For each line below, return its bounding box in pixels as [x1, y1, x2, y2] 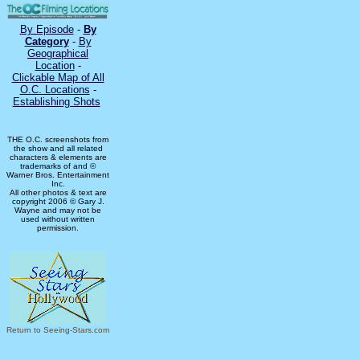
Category [24, 35, 69, 48]
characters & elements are [9, 153, 107, 162]
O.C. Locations [19, 84, 90, 96]
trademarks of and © [20, 162, 96, 171]
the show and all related [13, 144, 103, 153]
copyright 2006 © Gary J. [11, 197, 104, 207]
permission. [37, 223, 79, 233]
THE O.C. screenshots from [7, 135, 108, 145]
